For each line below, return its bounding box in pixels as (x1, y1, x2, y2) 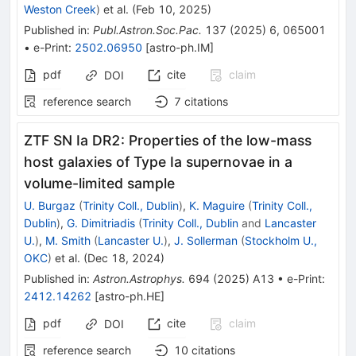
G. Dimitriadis (67, 215, 135, 230)
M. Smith (45, 233, 91, 247)
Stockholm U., (245, 233, 317, 247)
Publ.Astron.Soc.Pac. (93, 22, 202, 37)
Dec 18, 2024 (87, 250, 161, 265)
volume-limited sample (24, 174, 175, 192)
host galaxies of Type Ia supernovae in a (24, 153, 292, 170)
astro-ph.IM (149, 40, 210, 54)
